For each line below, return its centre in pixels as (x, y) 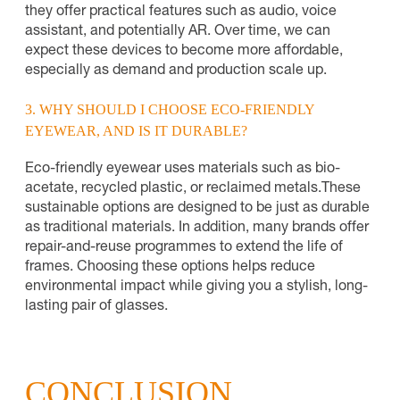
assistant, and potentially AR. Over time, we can (178, 32)
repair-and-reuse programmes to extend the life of (184, 248)
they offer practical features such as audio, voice (181, 12)
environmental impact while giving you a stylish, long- (196, 287)
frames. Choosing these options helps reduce (170, 267)
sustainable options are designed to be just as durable (197, 208)
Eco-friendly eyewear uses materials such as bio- (183, 169)
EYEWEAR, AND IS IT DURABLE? (136, 130)
